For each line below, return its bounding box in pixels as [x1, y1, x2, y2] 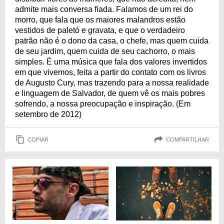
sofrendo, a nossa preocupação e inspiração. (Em [15, 99, 190, 108]
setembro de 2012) [15, 110, 81, 118]
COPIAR [27, 136, 48, 142]
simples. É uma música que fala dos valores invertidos [15, 57, 207, 66]
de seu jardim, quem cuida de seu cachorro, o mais [15, 47, 195, 55]
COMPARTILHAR [166, 136, 209, 142]
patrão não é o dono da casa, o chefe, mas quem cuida [15, 36, 208, 45]
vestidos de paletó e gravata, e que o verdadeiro [15, 26, 185, 34]
